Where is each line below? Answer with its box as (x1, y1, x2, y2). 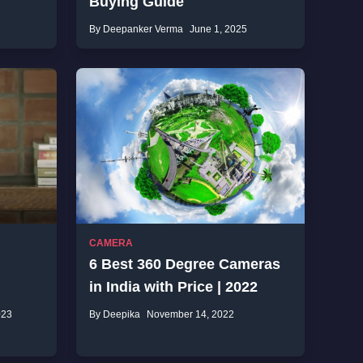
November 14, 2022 (147, 309, 234, 320)
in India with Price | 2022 (89, 279, 258, 295)
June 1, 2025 (190, 23, 247, 35)
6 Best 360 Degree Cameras (89, 256, 280, 272)
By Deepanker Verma (89, 23, 183, 35)
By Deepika (89, 309, 140, 320)
